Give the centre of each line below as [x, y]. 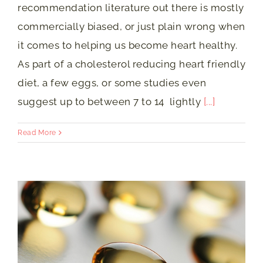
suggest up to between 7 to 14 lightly [111, 102]
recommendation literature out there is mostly [131, 8]
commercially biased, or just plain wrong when [131, 27]
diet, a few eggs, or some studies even [112, 83]
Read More [37, 133]
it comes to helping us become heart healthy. [127, 45]
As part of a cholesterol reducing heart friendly [131, 64]
